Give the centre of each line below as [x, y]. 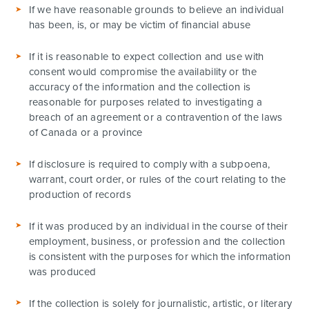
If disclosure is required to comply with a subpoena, [149, 165]
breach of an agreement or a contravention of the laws [156, 118]
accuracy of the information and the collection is [140, 87]
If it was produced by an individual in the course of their [158, 226]
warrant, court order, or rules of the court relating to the [157, 180]
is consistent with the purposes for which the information [160, 256]
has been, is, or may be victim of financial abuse [140, 25]
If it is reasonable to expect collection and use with [146, 57]
